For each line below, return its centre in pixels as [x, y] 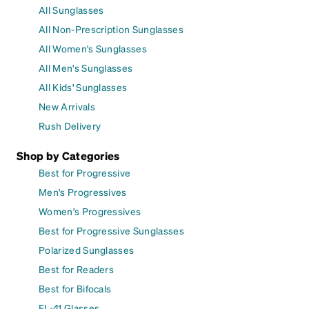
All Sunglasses [71, 10]
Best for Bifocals [75, 289]
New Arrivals [67, 107]
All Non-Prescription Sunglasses [111, 29]
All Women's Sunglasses [93, 49]
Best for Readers [77, 269]
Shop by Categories [68, 156]
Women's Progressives [90, 211]
